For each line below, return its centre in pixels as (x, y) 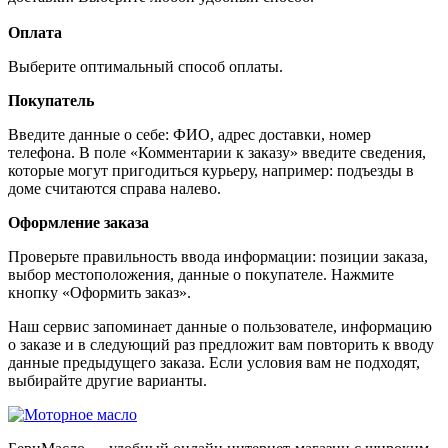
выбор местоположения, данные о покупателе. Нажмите (201, 274)
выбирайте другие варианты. (107, 380)
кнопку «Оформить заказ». (99, 292)
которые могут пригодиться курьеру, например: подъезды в (211, 170)
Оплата (35, 32)
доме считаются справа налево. (114, 188)
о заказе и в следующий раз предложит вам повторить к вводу (221, 344)
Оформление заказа (78, 222)
